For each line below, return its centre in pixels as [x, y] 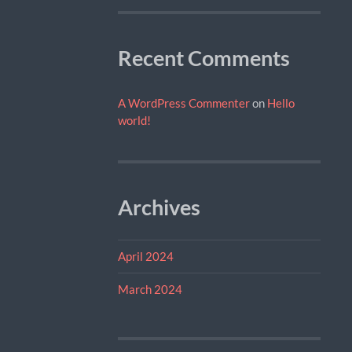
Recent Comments [203, 58]
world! [134, 120]
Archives [159, 207]
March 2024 [150, 289]
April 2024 [145, 256]
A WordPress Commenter [183, 103]
